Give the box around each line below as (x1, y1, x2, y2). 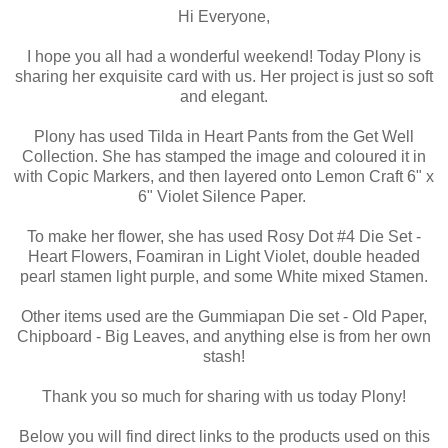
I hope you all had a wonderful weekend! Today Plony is (27, 47, 421, 65)
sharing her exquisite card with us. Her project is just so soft (15, 67, 433, 85)
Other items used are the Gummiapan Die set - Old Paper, (21, 307, 427, 325)
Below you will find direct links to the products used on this (18, 427, 430, 445)
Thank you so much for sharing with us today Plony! (42, 387, 406, 405)
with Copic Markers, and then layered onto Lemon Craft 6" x (14, 167, 434, 185)
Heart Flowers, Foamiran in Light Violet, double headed (28, 247, 420, 265)
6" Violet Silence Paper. (138, 187, 310, 205)
